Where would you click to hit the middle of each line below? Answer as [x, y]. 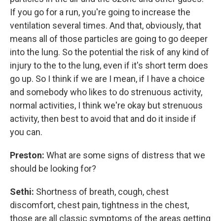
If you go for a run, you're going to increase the [100, 12]
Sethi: [23, 192]
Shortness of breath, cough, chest [102, 192]
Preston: [28, 155]
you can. [26, 132]
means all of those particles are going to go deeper [109, 39]
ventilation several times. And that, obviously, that [106, 25]
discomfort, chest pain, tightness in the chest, [99, 205]
